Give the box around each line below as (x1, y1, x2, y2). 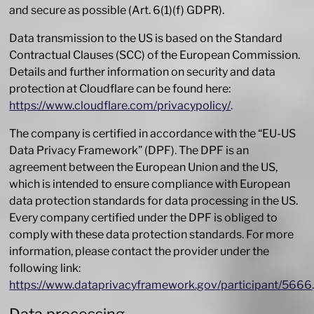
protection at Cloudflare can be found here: (9, 82, 231, 96)
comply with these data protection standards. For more (9, 228, 294, 242)
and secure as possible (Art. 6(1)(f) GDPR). (9, 4, 225, 18)
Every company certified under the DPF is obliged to (9, 211, 278, 225)
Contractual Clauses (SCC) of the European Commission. (9, 48, 301, 62)
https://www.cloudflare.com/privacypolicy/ (9, 99, 231, 113)
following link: (9, 261, 81, 275)
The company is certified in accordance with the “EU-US (9, 127, 296, 141)
